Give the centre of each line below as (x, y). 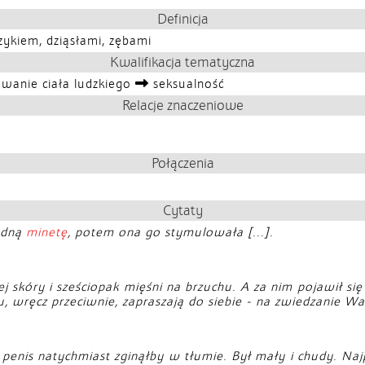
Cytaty (182, 211)
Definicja (182, 19)
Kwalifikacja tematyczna (182, 62)
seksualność (187, 84)
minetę (47, 232)
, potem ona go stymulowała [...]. (171, 232)
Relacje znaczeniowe (182, 106)
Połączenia (182, 163)
